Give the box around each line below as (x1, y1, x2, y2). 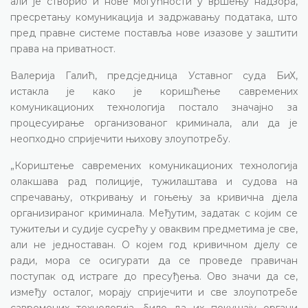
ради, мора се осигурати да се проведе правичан (10, 254, 298, 267)
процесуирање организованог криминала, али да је (10, 116, 298, 129)
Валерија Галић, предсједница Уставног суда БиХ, (10, 69, 298, 82)
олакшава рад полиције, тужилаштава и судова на (10, 175, 298, 188)
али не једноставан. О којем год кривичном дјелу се (10, 238, 298, 251)
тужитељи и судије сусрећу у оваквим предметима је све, (10, 222, 298, 235)
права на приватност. (10, 42, 115, 55)
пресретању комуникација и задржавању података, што (10, 10, 298, 23)
